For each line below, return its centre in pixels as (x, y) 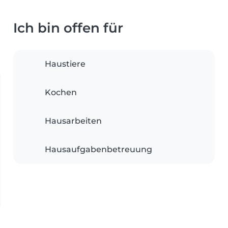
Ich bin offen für (68, 28)
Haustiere (65, 64)
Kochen (61, 93)
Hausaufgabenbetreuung (98, 150)
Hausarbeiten (73, 121)
